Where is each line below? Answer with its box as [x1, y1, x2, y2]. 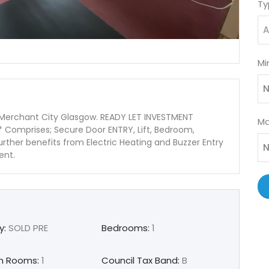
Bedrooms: [101, 221, 150, 234]
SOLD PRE [6, 221, 49, 234]
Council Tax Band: [101, 253, 180, 267]
